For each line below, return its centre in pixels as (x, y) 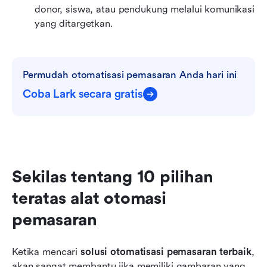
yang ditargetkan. (74, 23)
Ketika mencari (46, 252)
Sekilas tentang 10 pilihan (113, 177)
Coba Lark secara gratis (83, 94)
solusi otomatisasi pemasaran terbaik (166, 252)
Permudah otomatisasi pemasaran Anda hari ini (130, 74)
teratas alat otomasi (89, 198)
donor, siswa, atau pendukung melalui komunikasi (145, 9)
